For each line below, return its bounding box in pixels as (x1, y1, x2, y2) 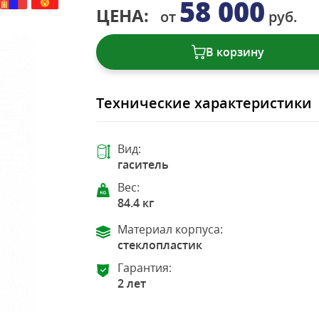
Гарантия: (117, 260, 172, 276)
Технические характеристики (96, 93, 313, 113)
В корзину (206, 44, 265, 60)
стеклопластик (117, 237, 203, 253)
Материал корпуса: (117, 221, 224, 238)
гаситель (117, 157, 169, 172)
